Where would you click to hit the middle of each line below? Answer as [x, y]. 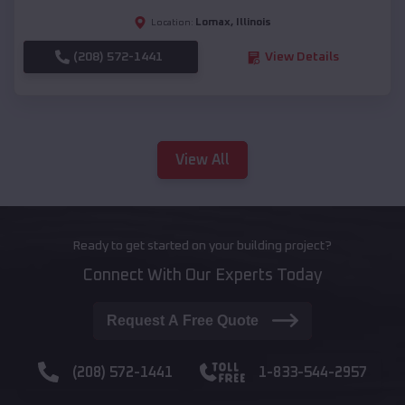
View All [202, 160]
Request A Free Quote [183, 320]
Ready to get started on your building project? [202, 245]
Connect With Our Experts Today [202, 275]
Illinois [254, 23]
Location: [172, 23]
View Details [301, 57]
